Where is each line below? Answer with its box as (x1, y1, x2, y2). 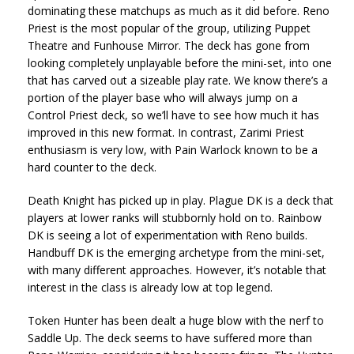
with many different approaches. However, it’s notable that (28, 262, 326, 277)
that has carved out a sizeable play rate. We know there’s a (28, 72, 328, 88)
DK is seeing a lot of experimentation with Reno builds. (28, 227, 307, 243)
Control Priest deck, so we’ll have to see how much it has (28, 107, 319, 122)
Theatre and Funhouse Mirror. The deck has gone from (28, 37, 310, 53)
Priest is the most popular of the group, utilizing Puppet (28, 20, 311, 36)
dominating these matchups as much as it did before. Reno (28, 2, 330, 18)
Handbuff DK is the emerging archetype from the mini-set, (28, 244, 325, 260)
